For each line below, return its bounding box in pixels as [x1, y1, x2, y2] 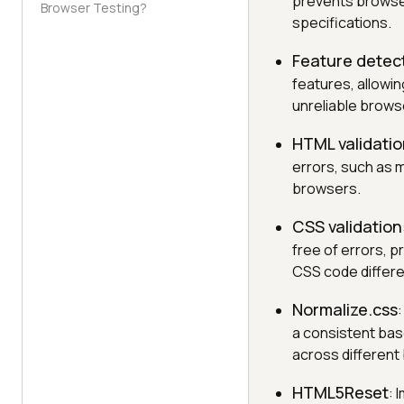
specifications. [292, 13, 391, 32]
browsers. [292, 179, 361, 198]
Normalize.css [292, 298, 398, 320]
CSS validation [292, 216, 402, 237]
